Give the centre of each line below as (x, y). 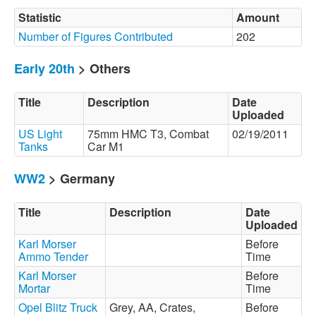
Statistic (40, 17)
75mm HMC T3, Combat (148, 134)
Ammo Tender (53, 256)
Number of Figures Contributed (96, 36)
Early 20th (44, 68)
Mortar (34, 288)
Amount (258, 17)
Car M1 (109, 146)
